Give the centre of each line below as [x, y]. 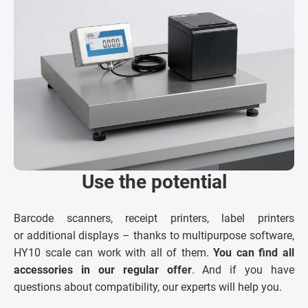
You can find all [254, 252]
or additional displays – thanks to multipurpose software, [154, 235]
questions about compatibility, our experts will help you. [148, 287]
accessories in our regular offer [103, 269]
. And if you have [243, 269]
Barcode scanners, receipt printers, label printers [154, 218]
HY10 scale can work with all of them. [114, 252]
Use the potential [154, 181]
